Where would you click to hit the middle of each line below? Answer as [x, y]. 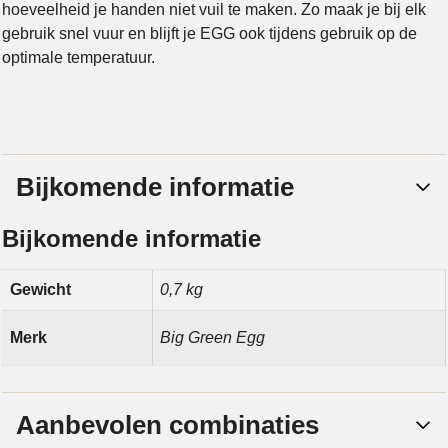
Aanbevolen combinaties [167, 424]
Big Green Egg [212, 337]
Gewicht [40, 289]
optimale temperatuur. [78, 57]
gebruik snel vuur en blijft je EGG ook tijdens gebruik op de [209, 33]
